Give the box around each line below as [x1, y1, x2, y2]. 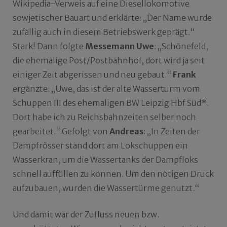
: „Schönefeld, [154, 41, 208, 52]
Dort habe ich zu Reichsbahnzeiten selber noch [13, 112, 196, 123]
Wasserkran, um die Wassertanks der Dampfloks [13, 155, 198, 165]
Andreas [109, 126, 143, 137]
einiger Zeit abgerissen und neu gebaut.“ [13, 69, 173, 80]
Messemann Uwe [85, 41, 154, 52]
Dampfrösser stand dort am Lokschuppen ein [13, 140, 188, 151]
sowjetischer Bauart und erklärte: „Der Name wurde [13, 13, 212, 23]
